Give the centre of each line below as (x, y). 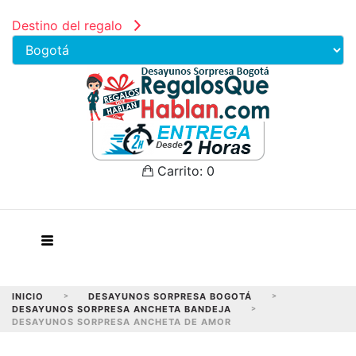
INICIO (28, 296)
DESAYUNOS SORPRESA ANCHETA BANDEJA (122, 309)
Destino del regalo (69, 25)
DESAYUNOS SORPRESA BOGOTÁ (170, 296)
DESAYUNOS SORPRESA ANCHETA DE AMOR (122, 322)
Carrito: (180, 171)
